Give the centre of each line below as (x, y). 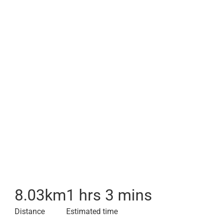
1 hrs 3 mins (109, 195)
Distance (30, 211)
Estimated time (92, 211)
